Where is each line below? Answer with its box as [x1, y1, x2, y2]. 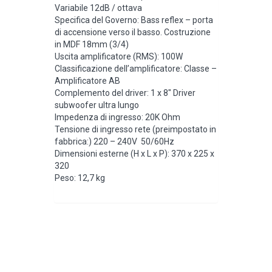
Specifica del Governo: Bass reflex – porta [55, 15, 213, 25]
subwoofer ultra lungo [55, 100, 139, 110]
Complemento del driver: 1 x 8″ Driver [55, 87, 195, 98]
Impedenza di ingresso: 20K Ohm [55, 112, 180, 122]
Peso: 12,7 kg [55, 172, 105, 183]
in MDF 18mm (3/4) [55, 39, 129, 49]
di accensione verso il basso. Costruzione [55, 27, 211, 37]
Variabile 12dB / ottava [55, 2, 142, 13]
